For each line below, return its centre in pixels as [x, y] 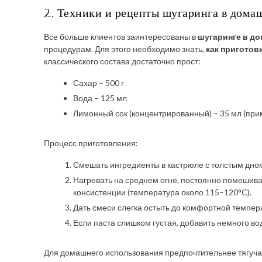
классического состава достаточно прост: [122, 61]
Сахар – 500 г [99, 83]
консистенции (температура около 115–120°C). [162, 192]
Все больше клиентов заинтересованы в [121, 37]
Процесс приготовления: [91, 143]
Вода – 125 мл [100, 98]
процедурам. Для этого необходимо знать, [125, 49]
